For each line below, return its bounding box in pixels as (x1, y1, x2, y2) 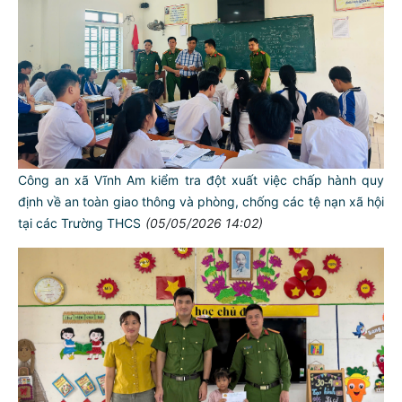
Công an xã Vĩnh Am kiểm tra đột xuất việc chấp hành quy (18, 172, 384, 188)
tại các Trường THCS (18, 215, 141, 232)
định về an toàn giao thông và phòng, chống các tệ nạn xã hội (18, 194, 384, 210)
